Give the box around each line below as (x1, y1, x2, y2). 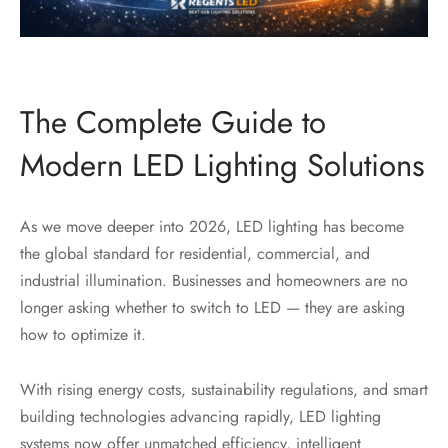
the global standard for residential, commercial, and (20, 242, 370, 266)
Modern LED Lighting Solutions (20, 143, 425, 189)
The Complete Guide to (20, 100, 326, 146)
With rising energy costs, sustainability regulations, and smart (20, 378, 428, 402)
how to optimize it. (20, 323, 146, 347)
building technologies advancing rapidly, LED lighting (20, 405, 381, 429)
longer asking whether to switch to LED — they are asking (20, 296, 405, 320)
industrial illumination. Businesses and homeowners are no (20, 269, 408, 293)
